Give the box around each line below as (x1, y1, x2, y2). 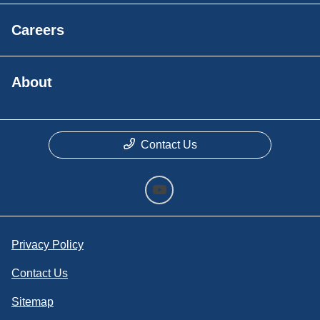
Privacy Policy (11, 239, 84, 251)
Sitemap (11, 296, 54, 309)
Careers (11, 22, 64, 39)
